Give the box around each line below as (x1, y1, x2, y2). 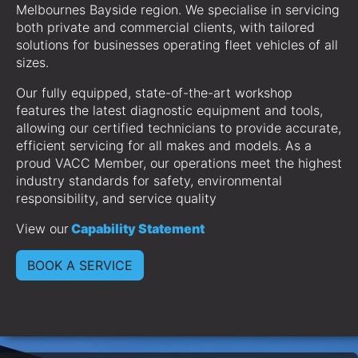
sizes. (16, 54, 49, 71)
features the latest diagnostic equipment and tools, (16, 102, 323, 119)
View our (16, 221, 69, 237)
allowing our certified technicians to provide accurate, (16, 120, 341, 137)
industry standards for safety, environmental (16, 173, 282, 189)
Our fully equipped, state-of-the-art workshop (16, 85, 292, 101)
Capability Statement (69, 221, 205, 237)
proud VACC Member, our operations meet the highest (16, 155, 342, 172)
